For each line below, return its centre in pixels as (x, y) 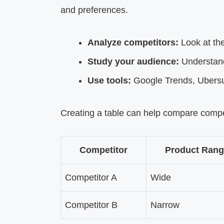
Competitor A (91, 177)
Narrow (165, 205)
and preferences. (94, 10)
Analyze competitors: (133, 42)
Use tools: (109, 80)
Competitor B (91, 205)
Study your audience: (133, 61)
